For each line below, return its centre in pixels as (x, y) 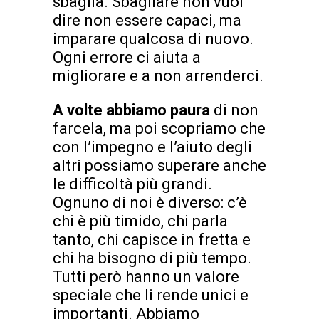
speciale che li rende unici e (151, 295)
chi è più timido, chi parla (140, 221)
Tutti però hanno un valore (146, 276)
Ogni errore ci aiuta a (127, 57)
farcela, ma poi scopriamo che (159, 128)
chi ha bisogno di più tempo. (152, 258)
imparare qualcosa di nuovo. (153, 38)
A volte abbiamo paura (133, 110)
